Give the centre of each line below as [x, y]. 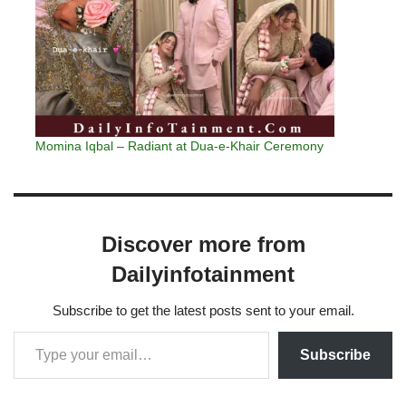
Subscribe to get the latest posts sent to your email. [203, 310]
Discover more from [203, 244]
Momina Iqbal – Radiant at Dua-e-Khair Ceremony [179, 145]
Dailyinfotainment [203, 274]
